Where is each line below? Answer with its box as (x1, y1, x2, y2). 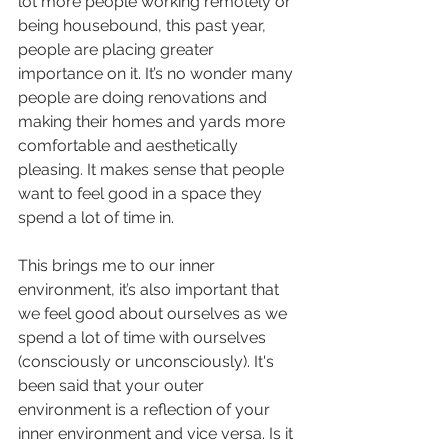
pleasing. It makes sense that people (18, 160, 288, 180)
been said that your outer (18, 376, 208, 396)
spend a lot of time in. (18, 208, 178, 228)
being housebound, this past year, (18, 16, 270, 36)
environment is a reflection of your (18, 400, 274, 420)
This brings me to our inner (18, 256, 219, 276)
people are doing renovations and (18, 88, 271, 108)
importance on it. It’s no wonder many (18, 64, 297, 84)
